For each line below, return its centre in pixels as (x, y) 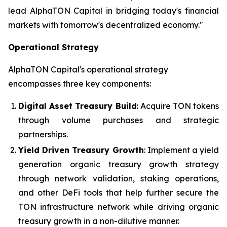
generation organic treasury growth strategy (119, 164)
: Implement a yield (181, 150)
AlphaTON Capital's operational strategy (88, 69)
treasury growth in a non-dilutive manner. (99, 221)
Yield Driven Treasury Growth (81, 150)
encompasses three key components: (80, 84)
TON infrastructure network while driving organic (119, 206)
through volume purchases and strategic (119, 120)
